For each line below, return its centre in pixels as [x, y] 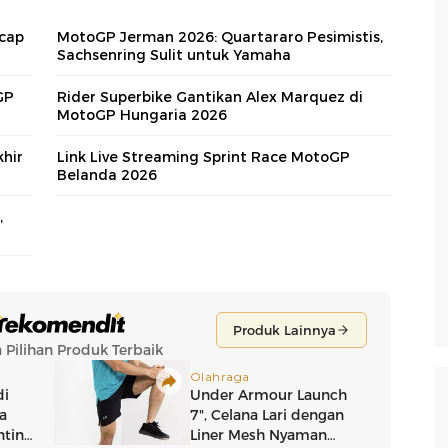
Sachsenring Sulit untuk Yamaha [174, 54]
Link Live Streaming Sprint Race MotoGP [203, 156]
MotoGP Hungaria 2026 [142, 114]
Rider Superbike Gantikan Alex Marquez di [210, 96]
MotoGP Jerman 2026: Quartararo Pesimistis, [220, 36]
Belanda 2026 [107, 174]
